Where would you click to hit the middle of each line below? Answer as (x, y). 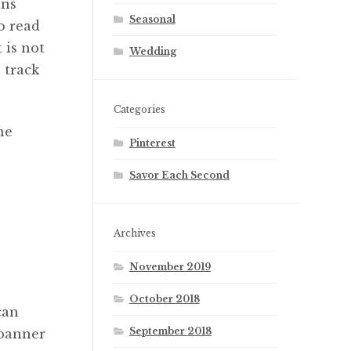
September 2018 (170, 331)
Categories (140, 109)
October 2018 (164, 299)
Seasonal (152, 20)
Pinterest (152, 143)
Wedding (152, 52)
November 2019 (170, 266)
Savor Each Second (179, 175)
